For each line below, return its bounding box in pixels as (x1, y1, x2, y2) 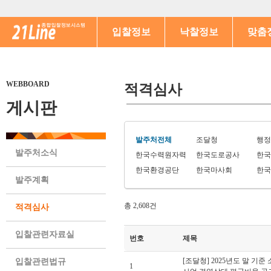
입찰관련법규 (15, 257, 66, 266)
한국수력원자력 (135, 151, 186, 159)
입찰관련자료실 (15, 230, 74, 239)
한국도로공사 (196, 151, 240, 159)
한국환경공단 (135, 166, 179, 174)
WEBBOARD (6, 80, 50, 88)
